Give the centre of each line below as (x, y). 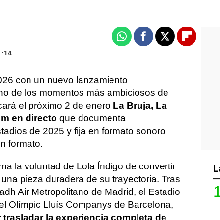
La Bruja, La (140, 105)
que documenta (91, 118)
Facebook (162, 41)
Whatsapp (141, 41)
